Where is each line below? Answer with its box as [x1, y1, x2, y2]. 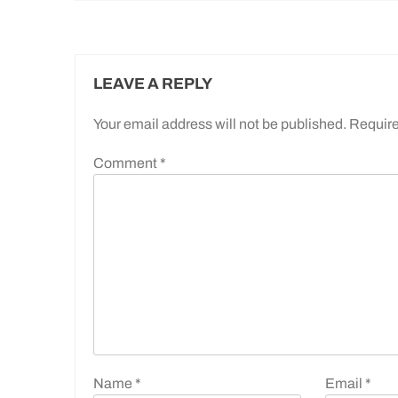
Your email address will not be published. [93, 115, 346, 131]
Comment [93, 155, 160, 171]
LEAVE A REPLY [93, 75, 212, 92]
